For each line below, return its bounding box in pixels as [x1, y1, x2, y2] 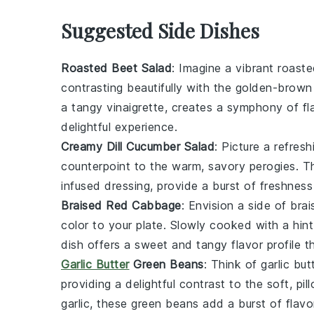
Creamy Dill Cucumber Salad [61, 139, 214, 153]
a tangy [61, 100, 107, 114]
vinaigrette [107, 100, 165, 114]
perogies [249, 158, 296, 173]
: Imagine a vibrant [172, 60, 278, 75]
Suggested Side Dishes [61, 17, 259, 43]
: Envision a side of [181, 198, 290, 212]
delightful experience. [61, 119, 177, 134]
